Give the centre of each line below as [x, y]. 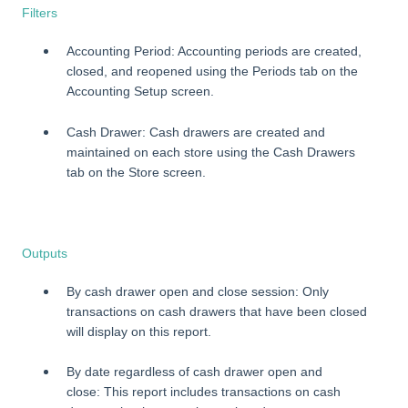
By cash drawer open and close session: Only [198, 291]
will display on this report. [139, 331]
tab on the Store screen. [136, 172]
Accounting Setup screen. [140, 92]
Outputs [45, 253]
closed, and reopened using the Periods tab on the [212, 71]
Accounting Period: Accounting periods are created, [214, 51]
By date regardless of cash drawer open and [194, 372]
